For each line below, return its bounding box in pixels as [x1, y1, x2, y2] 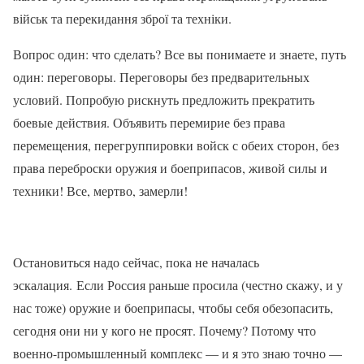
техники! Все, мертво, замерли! [13, 181, 188, 199]
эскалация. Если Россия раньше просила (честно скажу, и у [13, 275, 343, 293]
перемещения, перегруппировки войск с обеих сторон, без [13, 136, 339, 154]
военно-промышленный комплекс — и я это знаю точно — [13, 344, 342, 362]
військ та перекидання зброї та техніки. [13, 9, 232, 27]
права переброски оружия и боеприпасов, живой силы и [13, 158, 327, 176]
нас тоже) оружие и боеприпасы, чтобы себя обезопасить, [13, 298, 333, 316]
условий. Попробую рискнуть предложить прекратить [13, 90, 314, 108]
